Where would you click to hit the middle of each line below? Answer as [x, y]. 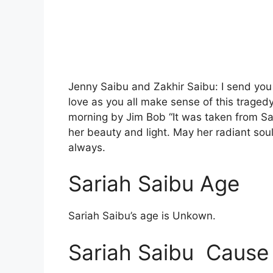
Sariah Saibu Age [154, 184]
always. [87, 147]
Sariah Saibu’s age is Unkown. [142, 216]
